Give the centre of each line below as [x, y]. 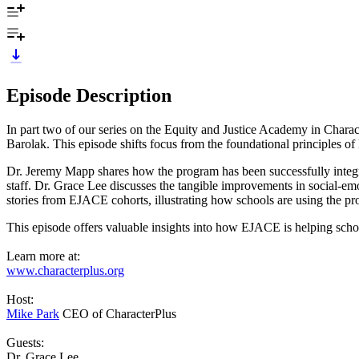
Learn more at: [43, 256]
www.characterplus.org [65, 270]
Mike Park [33, 313]
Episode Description [89, 95]
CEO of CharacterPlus [118, 313]
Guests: [25, 342]
